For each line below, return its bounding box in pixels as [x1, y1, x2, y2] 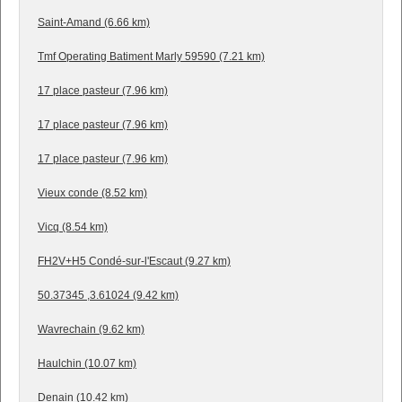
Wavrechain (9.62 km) [38, 323, 144, 336]
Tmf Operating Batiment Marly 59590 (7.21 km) [38, 50, 265, 64]
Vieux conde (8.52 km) [38, 187, 147, 200]
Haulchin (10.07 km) [38, 357, 136, 371]
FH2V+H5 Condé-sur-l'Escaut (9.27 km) [38, 255, 231, 268]
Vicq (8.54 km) [38, 221, 108, 234]
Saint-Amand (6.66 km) [38, 16, 150, 30]
